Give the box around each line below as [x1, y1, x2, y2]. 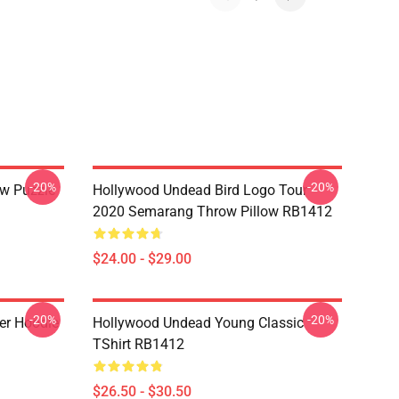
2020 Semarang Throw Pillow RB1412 [93, 203, 332, 220]
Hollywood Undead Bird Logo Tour [93, 182, 307, 199]
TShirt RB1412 [93, 336, 184, 353]
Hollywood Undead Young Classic [93, 314, 304, 331]
